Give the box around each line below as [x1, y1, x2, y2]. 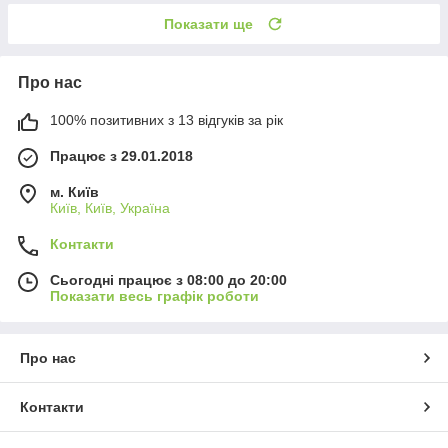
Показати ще [164, 15, 253, 32]
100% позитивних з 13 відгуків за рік [50, 111, 283, 128]
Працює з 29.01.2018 [50, 147, 193, 164]
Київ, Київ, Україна [50, 199, 170, 216]
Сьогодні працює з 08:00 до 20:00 [50, 271, 287, 288]
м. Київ [50, 183, 99, 200]
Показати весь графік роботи [50, 287, 259, 304]
